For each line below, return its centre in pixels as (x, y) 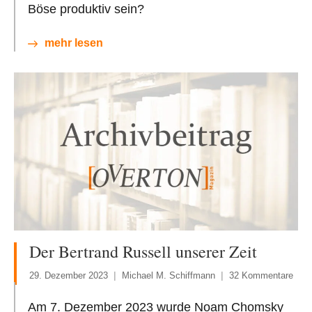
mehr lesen (74, 42)
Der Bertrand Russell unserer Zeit (143, 251)
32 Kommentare (261, 275)
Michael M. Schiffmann (169, 275)
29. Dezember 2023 (69, 275)
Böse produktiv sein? (86, 9)
